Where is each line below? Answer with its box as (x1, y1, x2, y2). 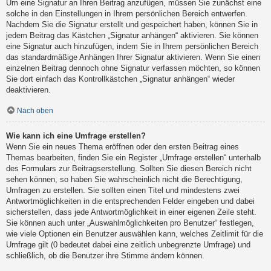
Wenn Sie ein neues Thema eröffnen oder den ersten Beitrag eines (6, 142, 239, 151)
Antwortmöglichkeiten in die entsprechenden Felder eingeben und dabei (6, 196, 255, 206)
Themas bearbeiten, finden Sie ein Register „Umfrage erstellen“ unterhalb (6, 152, 261, 162)
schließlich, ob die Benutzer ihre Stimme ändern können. (6, 250, 204, 260)
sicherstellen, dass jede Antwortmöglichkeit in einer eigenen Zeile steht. (6, 207, 256, 217)
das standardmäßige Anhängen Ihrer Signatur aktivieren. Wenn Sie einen (6, 53, 260, 62)
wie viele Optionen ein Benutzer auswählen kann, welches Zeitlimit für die (6, 229, 263, 238)
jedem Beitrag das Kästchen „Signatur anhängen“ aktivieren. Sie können (6, 31, 258, 41)
